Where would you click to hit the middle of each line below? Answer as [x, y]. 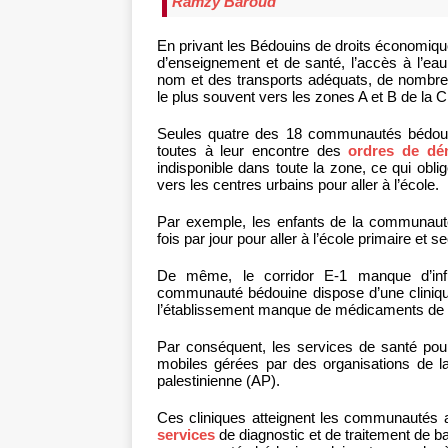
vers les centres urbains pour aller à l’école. [298, 185]
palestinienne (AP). [218, 381]
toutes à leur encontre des [253, 151]
